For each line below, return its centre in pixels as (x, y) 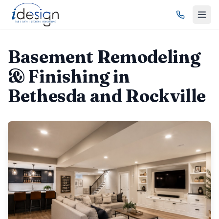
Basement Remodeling (104, 57)
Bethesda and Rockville (107, 96)
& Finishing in (69, 76)
